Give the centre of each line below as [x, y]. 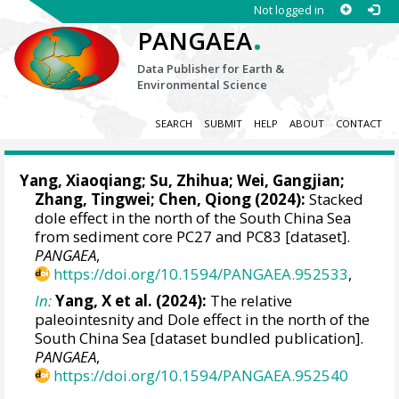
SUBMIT [223, 124]
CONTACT [358, 124]
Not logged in [289, 10]
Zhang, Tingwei [93, 199]
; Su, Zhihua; [190, 181]
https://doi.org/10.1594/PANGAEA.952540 [201, 375]
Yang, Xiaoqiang [81, 181]
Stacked [335, 199]
